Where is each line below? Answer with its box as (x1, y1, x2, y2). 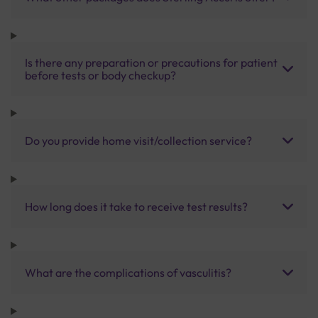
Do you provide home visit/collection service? (25, 133, 252, 148)
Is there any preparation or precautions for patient (25, 55, 278, 70)
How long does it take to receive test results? (25, 199, 248, 214)
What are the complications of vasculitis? (25, 265, 231, 280)
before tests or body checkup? (25, 67, 176, 82)
